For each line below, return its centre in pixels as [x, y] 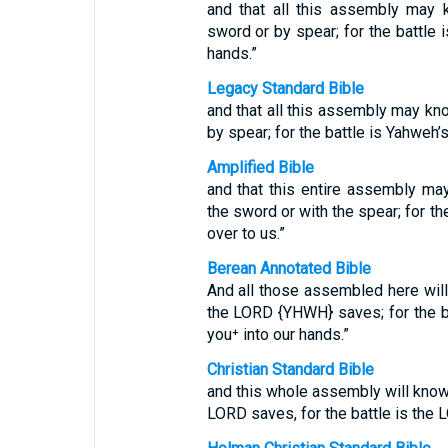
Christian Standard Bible [290, 369]
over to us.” [245, 233]
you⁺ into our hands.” [277, 334]
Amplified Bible [260, 167]
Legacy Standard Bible [285, 88]
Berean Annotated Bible [288, 268]
